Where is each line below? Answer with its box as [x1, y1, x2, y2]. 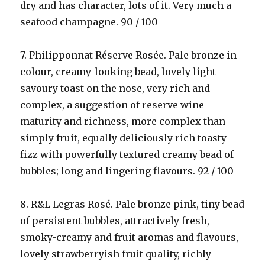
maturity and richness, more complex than [20, 115, 226, 127]
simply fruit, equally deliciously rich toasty [20, 132, 227, 144]
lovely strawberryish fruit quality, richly [20, 248, 212, 260]
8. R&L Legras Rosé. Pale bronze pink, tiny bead [20, 198, 245, 210]
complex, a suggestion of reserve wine [20, 99, 205, 111]
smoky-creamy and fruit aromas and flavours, [20, 231, 239, 243]
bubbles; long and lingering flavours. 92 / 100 [20, 165, 234, 177]
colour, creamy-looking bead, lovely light [20, 66, 216, 77]
